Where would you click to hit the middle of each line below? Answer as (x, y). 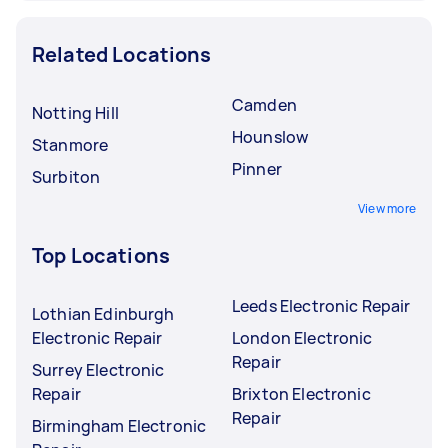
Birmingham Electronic (119, 426)
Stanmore (70, 145)
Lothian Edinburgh (103, 314)
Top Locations (101, 255)
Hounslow (270, 137)
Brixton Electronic (301, 394)
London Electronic (302, 338)
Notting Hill (75, 113)
